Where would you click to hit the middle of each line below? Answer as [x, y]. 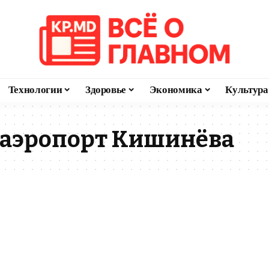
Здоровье [106, 90]
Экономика [176, 90]
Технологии [35, 90]
